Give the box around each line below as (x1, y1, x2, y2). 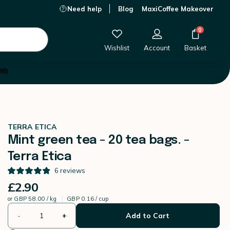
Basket (184, 44, 206, 52)
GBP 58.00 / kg (14, 195, 59, 202)
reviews (60, 166, 85, 175)
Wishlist (104, 44, 129, 52)
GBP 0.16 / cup (67, 195, 109, 202)
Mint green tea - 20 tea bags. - (7, 134, 190, 147)
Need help (67, 5, 102, 13)
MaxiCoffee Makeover (142, 5, 214, 13)
